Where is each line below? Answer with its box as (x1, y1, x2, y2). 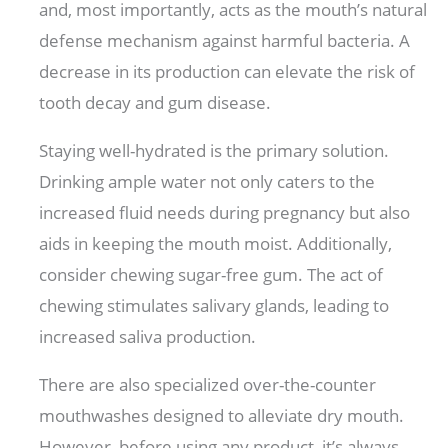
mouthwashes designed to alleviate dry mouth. (39, 404, 405, 428)
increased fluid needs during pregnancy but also (39, 201, 411, 225)
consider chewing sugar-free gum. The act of (39, 263, 384, 287)
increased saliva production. (39, 325, 261, 349)
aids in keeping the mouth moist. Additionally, (39, 232, 393, 256)
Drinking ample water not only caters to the (39, 170, 376, 194)
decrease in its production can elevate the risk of (39, 60, 416, 84)
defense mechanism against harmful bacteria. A (39, 29, 411, 53)
